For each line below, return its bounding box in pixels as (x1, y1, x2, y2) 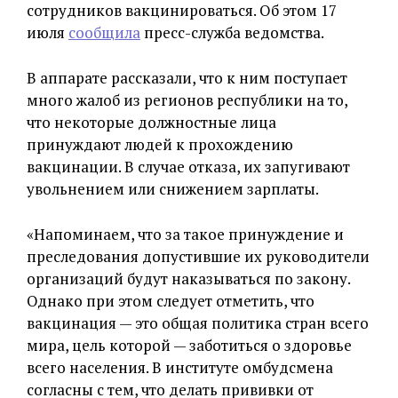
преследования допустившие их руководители (27, 246, 370, 267)
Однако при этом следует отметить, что (27, 291, 314, 311)
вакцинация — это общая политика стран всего (27, 313, 369, 333)
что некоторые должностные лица (27, 112, 276, 132)
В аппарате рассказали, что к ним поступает (27, 68, 347, 88)
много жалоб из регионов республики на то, (27, 90, 347, 110)
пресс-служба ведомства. (140, 22, 324, 43)
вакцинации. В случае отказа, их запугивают (27, 156, 350, 177)
